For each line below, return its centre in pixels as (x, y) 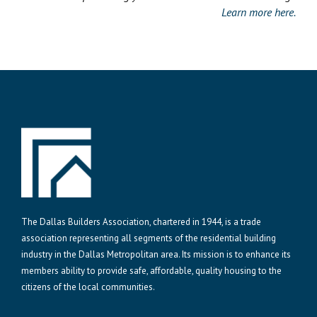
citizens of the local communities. (88, 287)
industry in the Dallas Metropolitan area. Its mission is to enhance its (156, 255)
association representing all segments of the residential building (149, 238)
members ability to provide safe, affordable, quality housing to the (151, 271)
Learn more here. (259, 12)
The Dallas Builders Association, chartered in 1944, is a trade (141, 222)
